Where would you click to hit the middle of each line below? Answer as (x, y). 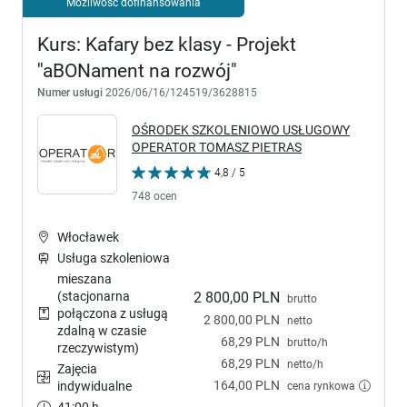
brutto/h (308, 342)
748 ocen (154, 196)
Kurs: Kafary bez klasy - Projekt (167, 45)
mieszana (84, 279)
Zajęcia (77, 369)
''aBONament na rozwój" (137, 71)
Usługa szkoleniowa (114, 258)
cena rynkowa (321, 385)
